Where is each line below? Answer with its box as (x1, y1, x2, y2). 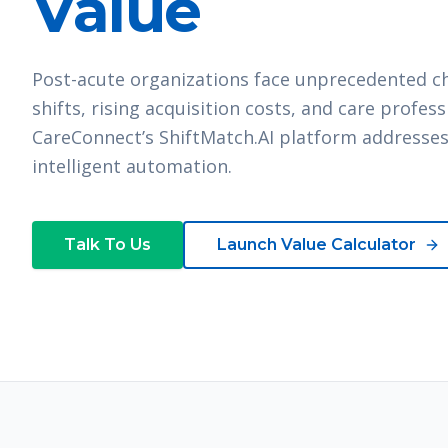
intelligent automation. (32, 154, 232, 178)
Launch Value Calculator (217, 235, 416, 254)
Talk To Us (64, 235, 151, 254)
